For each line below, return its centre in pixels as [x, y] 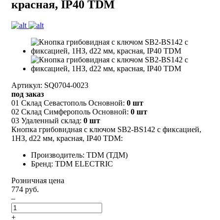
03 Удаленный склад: [47, 120]
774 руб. [25, 189]
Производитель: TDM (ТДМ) [79, 155]
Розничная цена [38, 180]
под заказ [27, 94]
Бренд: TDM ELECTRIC [72, 164]
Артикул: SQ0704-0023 [50, 85]
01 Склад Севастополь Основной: [69, 103]
